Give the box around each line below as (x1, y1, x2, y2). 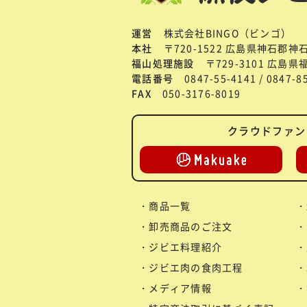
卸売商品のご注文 (149, 219, 233, 233)
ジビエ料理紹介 (149, 239, 223, 254)
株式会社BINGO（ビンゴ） (163, 25, 292, 40)
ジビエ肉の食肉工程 (149, 260, 243, 274)
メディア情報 (149, 280, 212, 295)
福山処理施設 (132, 56, 195, 70)
